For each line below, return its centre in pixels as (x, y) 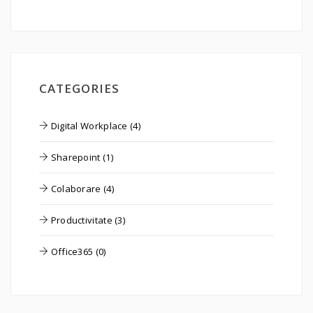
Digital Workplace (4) (94, 126)
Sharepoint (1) (81, 157)
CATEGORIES (79, 88)
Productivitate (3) (87, 220)
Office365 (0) (77, 252)
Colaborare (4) (81, 189)
